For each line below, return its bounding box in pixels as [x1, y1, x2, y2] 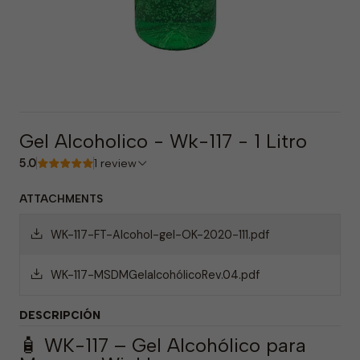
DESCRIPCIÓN [19, 309, 100, 321]
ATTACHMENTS [19, 192, 103, 205]
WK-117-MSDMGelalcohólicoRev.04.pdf [51, 268, 260, 282]
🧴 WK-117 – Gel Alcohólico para [19, 333, 306, 357]
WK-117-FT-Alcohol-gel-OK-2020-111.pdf [51, 227, 269, 242]
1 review [100, 156, 137, 170]
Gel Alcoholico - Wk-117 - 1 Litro [19, 129, 307, 153]
